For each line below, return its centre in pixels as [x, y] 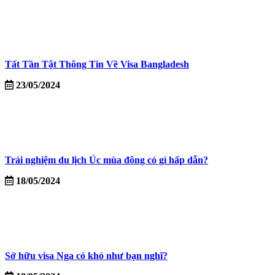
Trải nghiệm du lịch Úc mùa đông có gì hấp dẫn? [107, 160]
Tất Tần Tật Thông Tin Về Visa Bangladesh [97, 64]
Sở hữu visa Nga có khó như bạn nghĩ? [86, 255]
